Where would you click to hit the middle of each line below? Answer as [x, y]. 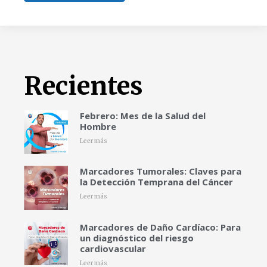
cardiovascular [113, 248]
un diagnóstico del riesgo [136, 237]
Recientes [83, 86]
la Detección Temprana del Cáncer [156, 182]
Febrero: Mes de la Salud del [142, 115]
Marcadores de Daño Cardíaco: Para [160, 227]
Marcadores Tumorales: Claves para [160, 171]
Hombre [98, 126]
